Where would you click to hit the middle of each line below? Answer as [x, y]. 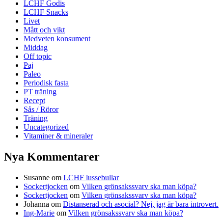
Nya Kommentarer [52, 156]
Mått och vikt [44, 29]
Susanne [37, 177]
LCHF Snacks [46, 12]
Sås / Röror [41, 109]
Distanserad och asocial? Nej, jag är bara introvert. [141, 204]
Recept [34, 100]
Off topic [38, 56]
